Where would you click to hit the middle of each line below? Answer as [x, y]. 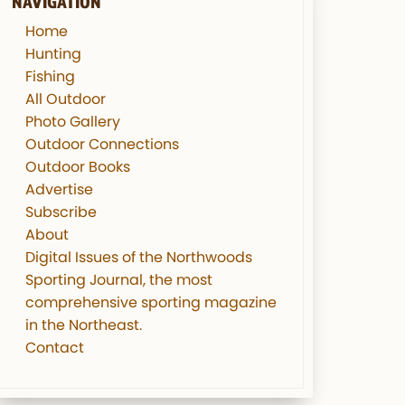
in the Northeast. [84, 325]
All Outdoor [66, 99]
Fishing [50, 76]
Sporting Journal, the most [119, 279]
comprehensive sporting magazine [151, 302]
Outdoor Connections [102, 144]
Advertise [59, 189]
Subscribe [61, 212]
